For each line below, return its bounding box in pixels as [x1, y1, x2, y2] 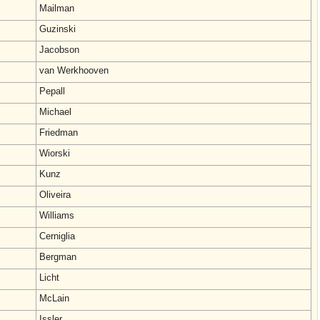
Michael [39, 106, 71, 117]
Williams [39, 210, 74, 221]
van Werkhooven [39, 65, 109, 76]
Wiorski [39, 148, 70, 159]
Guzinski [39, 24, 76, 34]
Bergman [39, 251, 76, 262]
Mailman [39, 3, 74, 14]
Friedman [39, 127, 78, 138]
